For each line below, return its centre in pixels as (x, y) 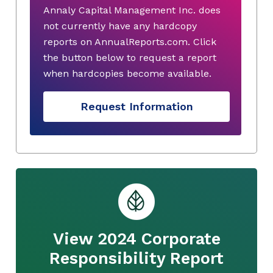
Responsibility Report (136, 258)
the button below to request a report (130, 57)
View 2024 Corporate (136, 239)
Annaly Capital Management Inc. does (132, 10)
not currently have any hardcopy (120, 26)
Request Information (136, 107)
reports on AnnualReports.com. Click (130, 41)
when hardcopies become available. (127, 73)
